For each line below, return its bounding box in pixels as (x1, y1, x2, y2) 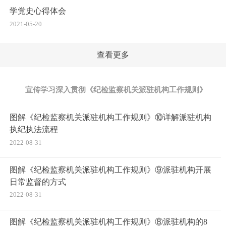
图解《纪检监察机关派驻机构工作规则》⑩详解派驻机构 (10, 113, 212, 122)
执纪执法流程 (10, 125, 59, 134)
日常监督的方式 (10, 177, 67, 186)
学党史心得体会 (10, 7, 67, 16)
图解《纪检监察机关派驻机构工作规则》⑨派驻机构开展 (10, 165, 212, 174)
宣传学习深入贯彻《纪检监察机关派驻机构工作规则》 (25, 85, 207, 94)
